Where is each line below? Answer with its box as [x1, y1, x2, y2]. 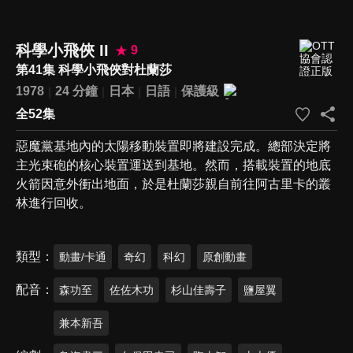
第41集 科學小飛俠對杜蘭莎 [16, 62, 172, 76]
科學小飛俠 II [16, 41, 109, 59]
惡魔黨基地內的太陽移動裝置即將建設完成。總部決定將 [16, 139, 331, 153]
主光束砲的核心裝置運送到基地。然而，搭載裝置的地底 [16, 158, 331, 172]
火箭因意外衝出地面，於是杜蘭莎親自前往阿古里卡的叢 [16, 176, 331, 191]
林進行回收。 [16, 195, 91, 210]
